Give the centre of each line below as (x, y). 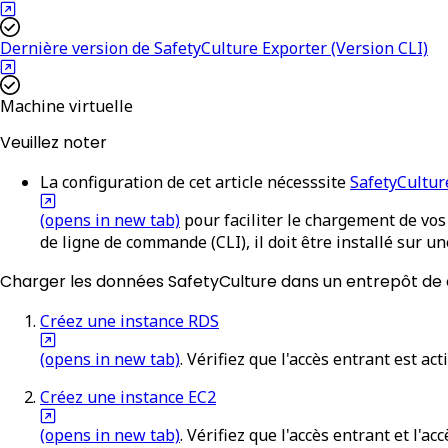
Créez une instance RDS (129, 320)
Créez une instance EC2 (128, 396)
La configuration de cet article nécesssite (193, 181)
